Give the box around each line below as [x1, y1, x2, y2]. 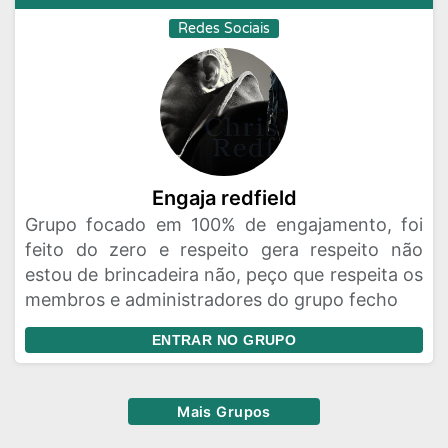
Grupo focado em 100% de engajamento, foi [25, 214, 423, 235]
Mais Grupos [177, 403, 271, 420]
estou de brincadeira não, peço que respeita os [25, 264, 423, 285]
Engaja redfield [151, 186, 297, 210]
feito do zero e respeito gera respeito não [25, 239, 423, 260]
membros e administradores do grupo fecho [25, 289, 398, 310]
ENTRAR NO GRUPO [151, 332, 297, 348]
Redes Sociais [178, 20, 270, 37]
